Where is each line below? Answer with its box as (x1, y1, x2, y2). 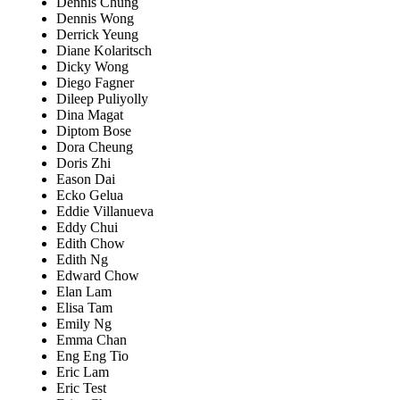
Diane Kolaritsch (56, 42, 152, 58)
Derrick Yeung (56, 26, 138, 42)
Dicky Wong (56, 58, 129, 74)
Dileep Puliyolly (56, 90, 148, 106)
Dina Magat (56, 106, 123, 122)
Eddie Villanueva (56, 203, 154, 219)
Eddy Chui (56, 219, 118, 235)
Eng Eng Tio (56, 347, 129, 363)
